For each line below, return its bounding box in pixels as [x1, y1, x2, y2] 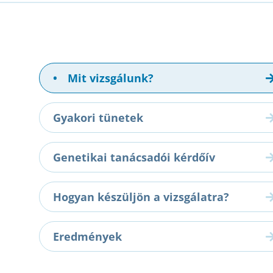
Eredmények [53, 229, 122, 244]
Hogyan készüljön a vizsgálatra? [53, 190, 229, 205]
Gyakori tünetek [53, 110, 143, 126]
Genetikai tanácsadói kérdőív [53, 150, 215, 165]
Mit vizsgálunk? [65, 71, 154, 86]
